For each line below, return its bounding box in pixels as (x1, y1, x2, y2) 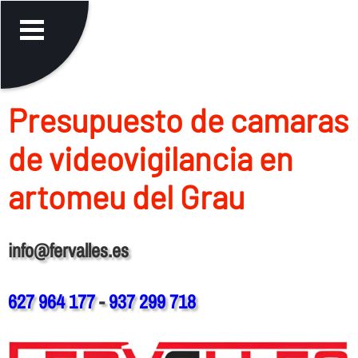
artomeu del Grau (7, 177, 245, 216)
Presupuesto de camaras (7, 100, 348, 139)
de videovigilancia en (7, 138, 293, 177)
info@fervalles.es (7, 237, 129, 263)
